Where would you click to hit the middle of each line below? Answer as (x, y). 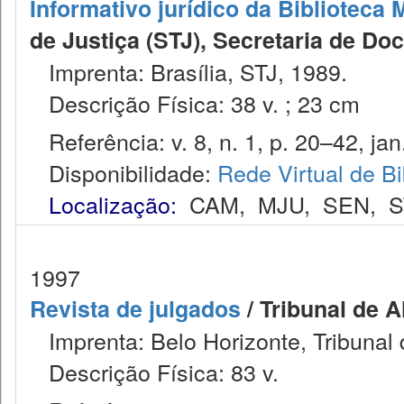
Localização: (113, 204)
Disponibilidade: (124, 172)
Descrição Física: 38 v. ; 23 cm (195, 103)
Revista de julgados (135, 308)
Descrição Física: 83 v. (154, 372)
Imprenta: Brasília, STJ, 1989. (188, 71)
